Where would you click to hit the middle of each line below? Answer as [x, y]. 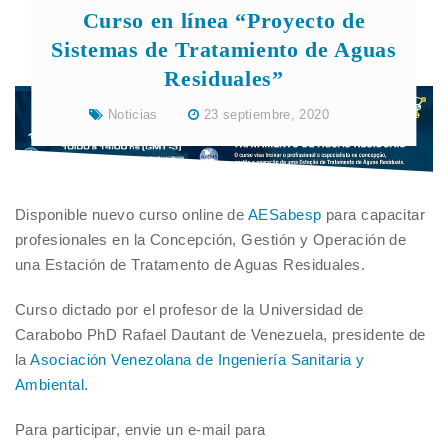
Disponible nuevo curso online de [131, 215]
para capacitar [373, 215]
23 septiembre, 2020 [266, 114]
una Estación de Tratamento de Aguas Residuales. [190, 265]
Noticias [132, 114]
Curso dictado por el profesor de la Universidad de [189, 310]
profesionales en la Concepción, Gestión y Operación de [211, 240]
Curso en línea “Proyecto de [224, 20]
